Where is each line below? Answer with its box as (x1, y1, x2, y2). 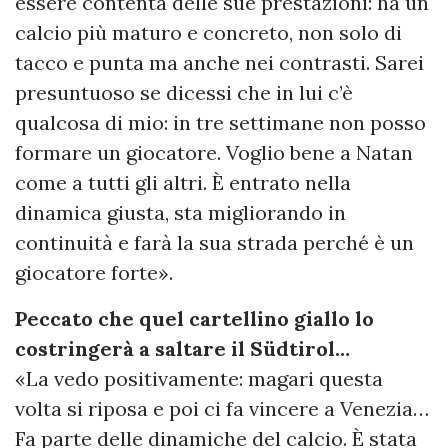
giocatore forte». (15, 259, 173, 285)
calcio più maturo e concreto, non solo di (15, 19, 402, 45)
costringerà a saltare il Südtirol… (15, 335, 350, 361)
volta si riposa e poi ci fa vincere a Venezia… (15, 395, 429, 421)
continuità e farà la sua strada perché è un (15, 229, 414, 255)
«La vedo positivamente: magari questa (15, 365, 383, 391)
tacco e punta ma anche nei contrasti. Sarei (15, 49, 424, 75)
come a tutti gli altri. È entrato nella (15, 169, 351, 195)
